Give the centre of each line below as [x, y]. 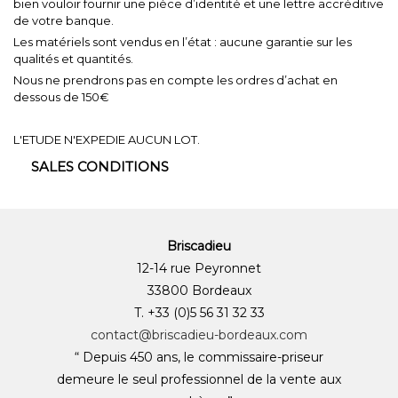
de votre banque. [64, 20]
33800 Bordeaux [199, 290]
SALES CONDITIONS [100, 166]
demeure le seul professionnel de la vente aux [199, 379]
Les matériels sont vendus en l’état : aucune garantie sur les [183, 41]
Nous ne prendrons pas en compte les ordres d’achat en [175, 80]
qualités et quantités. [73, 58]
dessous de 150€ [61, 96]
